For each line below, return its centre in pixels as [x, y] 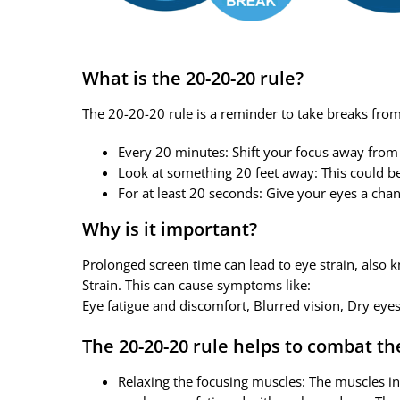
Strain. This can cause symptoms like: [196, 285]
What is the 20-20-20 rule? [192, 79]
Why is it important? [169, 229]
